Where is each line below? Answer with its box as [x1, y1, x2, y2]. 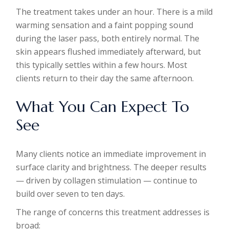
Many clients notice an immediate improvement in [16, 148, 207, 159]
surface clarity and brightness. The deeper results [16, 162, 207, 173]
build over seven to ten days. [16, 188, 125, 199]
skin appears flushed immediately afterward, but [16, 46, 201, 57]
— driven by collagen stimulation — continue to [16, 175, 198, 186]
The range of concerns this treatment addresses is [16, 207, 210, 218]
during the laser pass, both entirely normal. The [16, 33, 200, 44]
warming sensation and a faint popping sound [16, 19, 194, 31]
